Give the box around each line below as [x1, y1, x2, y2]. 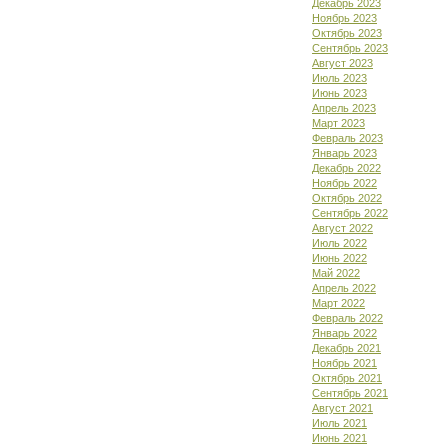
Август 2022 [312, 222, 373, 234]
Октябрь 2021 [312, 372, 382, 384]
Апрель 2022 [312, 282, 376, 294]
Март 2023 [312, 117, 365, 129]
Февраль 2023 [312, 132, 383, 144]
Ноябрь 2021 [312, 357, 377, 369]
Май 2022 [312, 267, 360, 279]
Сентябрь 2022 [312, 207, 388, 219]
